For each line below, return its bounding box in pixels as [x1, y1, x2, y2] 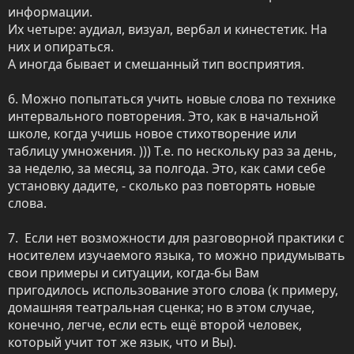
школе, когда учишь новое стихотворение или [8, 125, 296, 143]
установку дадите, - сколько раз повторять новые [8, 177, 315, 195]
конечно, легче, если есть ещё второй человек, [8, 316, 302, 334]
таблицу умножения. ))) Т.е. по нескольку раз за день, [8, 142, 337, 160]
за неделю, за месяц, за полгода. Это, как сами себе [8, 160, 326, 178]
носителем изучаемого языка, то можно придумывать [8, 247, 345, 265]
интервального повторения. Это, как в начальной [8, 107, 318, 126]
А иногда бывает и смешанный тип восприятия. [8, 55, 307, 73]
